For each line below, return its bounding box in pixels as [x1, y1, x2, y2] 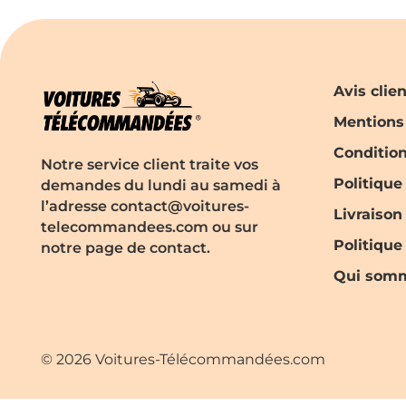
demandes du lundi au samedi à [40, 177, 281, 195]
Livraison [333, 206, 403, 224]
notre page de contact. [40, 239, 210, 257]
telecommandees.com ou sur [40, 218, 258, 237]
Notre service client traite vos [40, 156, 258, 174]
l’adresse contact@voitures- [40, 198, 249, 216]
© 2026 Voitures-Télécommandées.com [40, 351, 325, 369]
